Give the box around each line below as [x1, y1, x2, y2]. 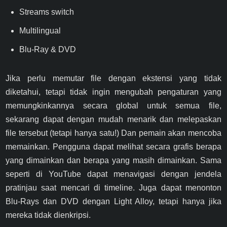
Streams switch [19, 8, 74, 16]
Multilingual [19, 26, 61, 35]
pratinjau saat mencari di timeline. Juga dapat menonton [6, 183, 221, 192]
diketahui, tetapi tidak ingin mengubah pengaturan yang [6, 88, 221, 96]
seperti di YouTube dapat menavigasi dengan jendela [6, 170, 221, 178]
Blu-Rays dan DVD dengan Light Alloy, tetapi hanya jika [6, 197, 221, 206]
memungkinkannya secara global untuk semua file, [6, 101, 221, 110]
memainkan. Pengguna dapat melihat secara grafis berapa [6, 142, 221, 151]
